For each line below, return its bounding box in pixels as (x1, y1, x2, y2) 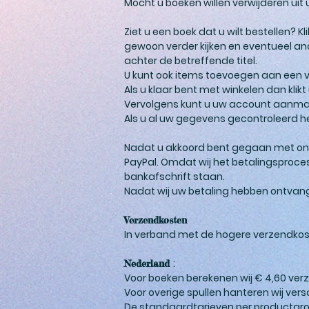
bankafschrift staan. (124, 169, 225, 183)
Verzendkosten (124, 213, 187, 226)
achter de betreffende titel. (124, 53, 257, 68)
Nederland (124, 257, 173, 269)
